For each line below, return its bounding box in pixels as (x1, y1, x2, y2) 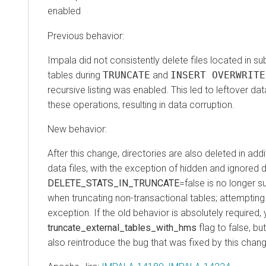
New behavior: (47, 123, 107, 135)
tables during (47, 69, 103, 81)
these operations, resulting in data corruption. (47, 99, 235, 110)
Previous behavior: (47, 30, 124, 42)
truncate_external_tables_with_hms (47, 221, 197, 233)
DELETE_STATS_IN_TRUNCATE (47, 177, 179, 189)
